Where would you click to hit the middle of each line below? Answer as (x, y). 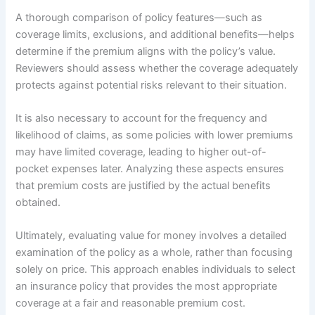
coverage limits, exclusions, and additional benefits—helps (155, 34)
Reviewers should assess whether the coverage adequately (157, 68)
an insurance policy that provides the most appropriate (147, 287)
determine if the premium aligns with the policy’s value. (146, 51)
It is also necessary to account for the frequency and (142, 118)
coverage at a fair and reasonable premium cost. (131, 303)
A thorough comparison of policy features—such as (139, 17)
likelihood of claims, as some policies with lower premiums (155, 135)
